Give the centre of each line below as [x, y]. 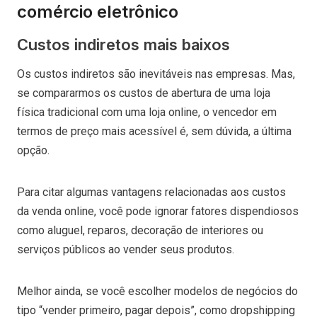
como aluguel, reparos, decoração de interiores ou [140, 230]
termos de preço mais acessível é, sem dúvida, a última [154, 131]
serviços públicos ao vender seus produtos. [127, 249]
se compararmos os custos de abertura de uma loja [144, 93]
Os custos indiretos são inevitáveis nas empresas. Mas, [156, 74]
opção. [33, 150]
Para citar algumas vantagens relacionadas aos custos [151, 192]
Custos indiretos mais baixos [123, 44]
